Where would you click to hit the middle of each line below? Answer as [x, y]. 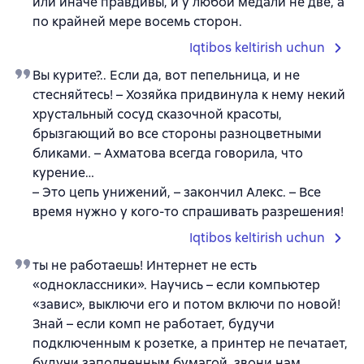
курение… [63, 172]
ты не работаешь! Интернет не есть [145, 265]
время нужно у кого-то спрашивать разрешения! [188, 211]
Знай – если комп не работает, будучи [154, 323]
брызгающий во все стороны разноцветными [177, 133]
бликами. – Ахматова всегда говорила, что [168, 153]
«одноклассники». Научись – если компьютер [176, 284]
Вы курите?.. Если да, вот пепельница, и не [166, 75]
